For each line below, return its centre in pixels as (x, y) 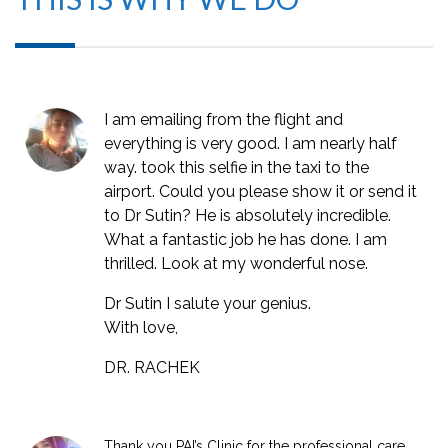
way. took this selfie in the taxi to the (236, 167)
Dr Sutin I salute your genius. (207, 303)
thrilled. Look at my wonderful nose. (236, 263)
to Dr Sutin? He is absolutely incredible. (247, 215)
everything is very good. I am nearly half (250, 143)
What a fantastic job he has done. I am (245, 239)
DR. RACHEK (152, 367)
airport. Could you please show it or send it (260, 191)
